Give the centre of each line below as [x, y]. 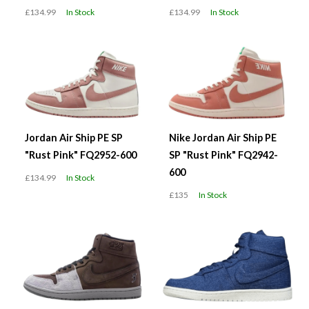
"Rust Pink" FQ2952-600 [81, 154]
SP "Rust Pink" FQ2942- [223, 154]
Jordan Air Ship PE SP [74, 137]
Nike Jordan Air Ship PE [223, 137]
